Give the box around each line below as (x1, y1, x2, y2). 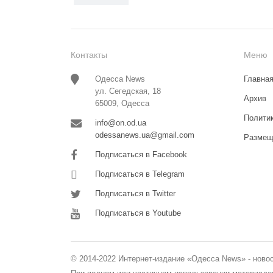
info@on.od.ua (95, 118, 146, 127)
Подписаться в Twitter (95, 188, 175, 198)
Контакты (71, 49, 107, 60)
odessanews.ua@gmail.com (95, 130, 194, 140)
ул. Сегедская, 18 (95, 86, 161, 96)
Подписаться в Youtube (95, 208, 181, 218)
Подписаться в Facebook (95, 149, 187, 159)
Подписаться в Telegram (95, 169, 185, 179)
